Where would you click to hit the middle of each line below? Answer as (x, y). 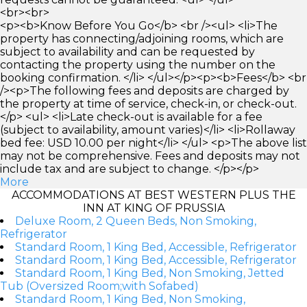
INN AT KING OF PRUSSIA (153, 208)
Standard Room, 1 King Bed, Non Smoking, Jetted (150, 273)
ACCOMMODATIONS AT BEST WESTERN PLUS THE (153, 195)
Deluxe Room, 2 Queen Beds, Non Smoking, (136, 221)
